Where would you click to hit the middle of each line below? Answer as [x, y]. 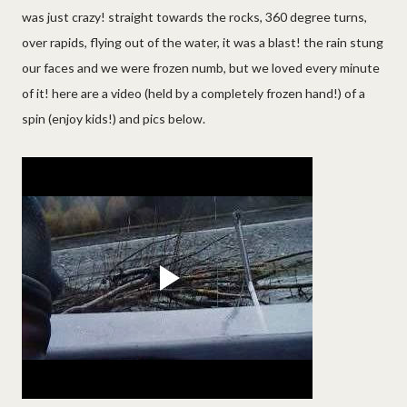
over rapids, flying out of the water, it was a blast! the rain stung [203, 42]
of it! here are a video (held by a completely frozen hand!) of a [194, 93]
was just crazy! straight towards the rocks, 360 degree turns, [194, 16]
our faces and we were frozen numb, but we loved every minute [201, 67]
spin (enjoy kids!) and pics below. [114, 118]
